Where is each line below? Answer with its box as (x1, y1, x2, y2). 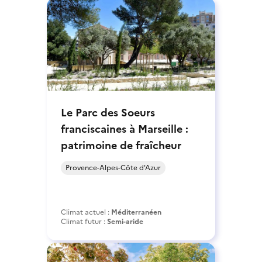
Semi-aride (107, 216, 143, 227)
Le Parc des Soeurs (61, 104, 155, 120)
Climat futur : (61, 216, 107, 227)
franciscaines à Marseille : (61, 120, 188, 137)
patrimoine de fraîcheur (61, 137, 181, 153)
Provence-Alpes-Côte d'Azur (65, 162, 161, 173)
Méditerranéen (111, 206, 161, 218)
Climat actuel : (61, 206, 111, 218)
